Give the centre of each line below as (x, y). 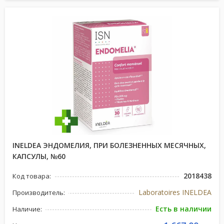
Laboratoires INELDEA (175, 192)
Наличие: (27, 209)
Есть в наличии (183, 209)
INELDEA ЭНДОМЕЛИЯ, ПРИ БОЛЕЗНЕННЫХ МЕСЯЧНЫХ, (109, 145)
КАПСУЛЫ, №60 (39, 156)
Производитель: (39, 192)
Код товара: (32, 176)
